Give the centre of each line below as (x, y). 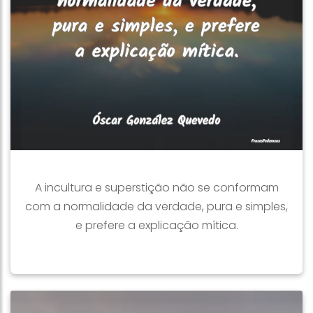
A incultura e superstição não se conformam (156, 188)
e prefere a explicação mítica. (156, 225)
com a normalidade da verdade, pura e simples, (156, 206)
